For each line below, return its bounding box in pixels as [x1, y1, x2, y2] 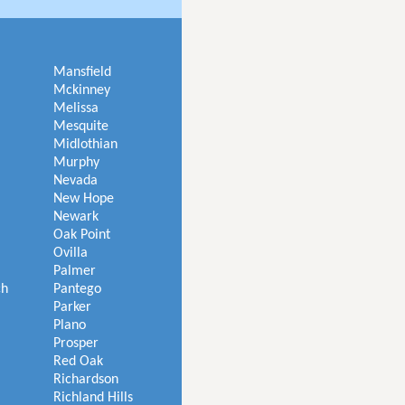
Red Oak [53, 354, 103, 369]
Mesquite [53, 119, 108, 134]
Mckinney [53, 83, 110, 98]
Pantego [53, 282, 101, 297]
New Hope [53, 192, 114, 206]
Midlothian [53, 137, 118, 152]
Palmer [53, 264, 96, 278]
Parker [53, 300, 91, 315]
